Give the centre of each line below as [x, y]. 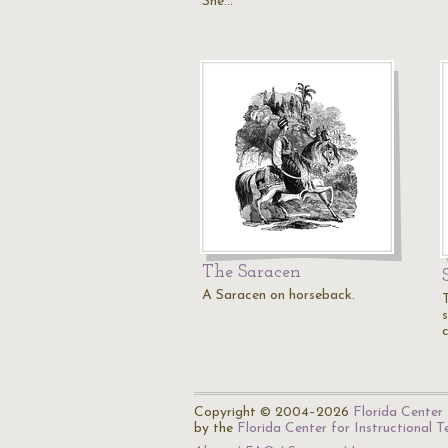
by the [215, 428]
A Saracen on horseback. [278, 295]
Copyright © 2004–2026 [273, 412]
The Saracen [251, 272]
